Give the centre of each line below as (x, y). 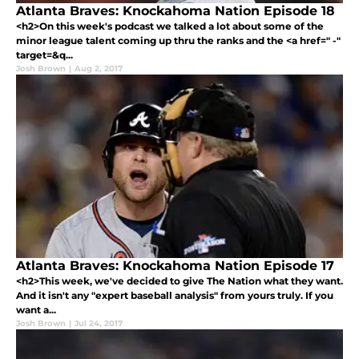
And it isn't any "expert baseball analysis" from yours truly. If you (175, 296)
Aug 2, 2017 (99, 69)
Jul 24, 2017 (99, 324)
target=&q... (44, 55)
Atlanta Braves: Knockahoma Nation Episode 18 (175, 11)
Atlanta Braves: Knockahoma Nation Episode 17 (175, 266)
